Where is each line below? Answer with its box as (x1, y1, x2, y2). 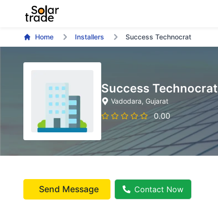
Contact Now (134, 184, 183, 194)
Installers (75, 33, 104, 41)
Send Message (39, 184, 99, 194)
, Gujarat (142, 97, 168, 105)
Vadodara (111, 97, 142, 105)
